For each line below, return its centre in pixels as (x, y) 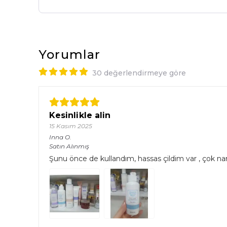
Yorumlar (70, 54)
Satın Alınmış (69, 146)
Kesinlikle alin (80, 115)
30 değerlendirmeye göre (139, 73)
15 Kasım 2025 (71, 126)
